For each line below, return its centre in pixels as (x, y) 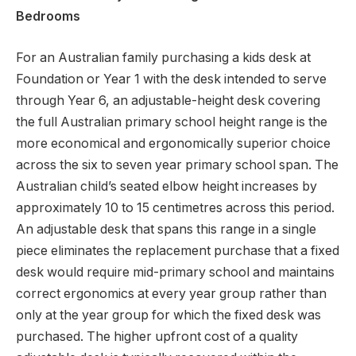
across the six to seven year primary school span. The (177, 164)
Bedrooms (48, 17)
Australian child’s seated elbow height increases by (166, 186)
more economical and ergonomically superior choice (173, 143)
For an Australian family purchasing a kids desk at (163, 57)
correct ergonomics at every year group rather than (171, 293)
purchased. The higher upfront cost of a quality (157, 336)
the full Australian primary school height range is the (172, 122)
